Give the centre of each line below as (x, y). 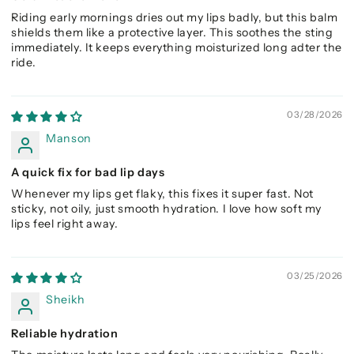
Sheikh (66, 300)
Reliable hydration (65, 334)
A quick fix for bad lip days (88, 173)
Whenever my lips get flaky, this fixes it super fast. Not (162, 194)
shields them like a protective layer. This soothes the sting (172, 33)
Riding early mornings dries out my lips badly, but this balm (175, 18)
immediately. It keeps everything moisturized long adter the (177, 48)
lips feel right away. (65, 224)
